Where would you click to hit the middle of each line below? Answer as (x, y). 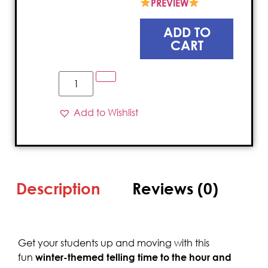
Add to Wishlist (106, 113)
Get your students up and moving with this (114, 243)
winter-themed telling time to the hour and (133, 257)
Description (59, 188)
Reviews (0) (176, 188)
